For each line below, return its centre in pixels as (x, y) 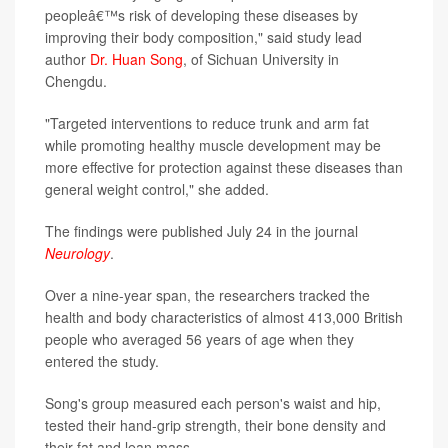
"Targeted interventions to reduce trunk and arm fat (207, 123)
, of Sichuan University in (261, 59)
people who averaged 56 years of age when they (199, 339)
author (67, 59)
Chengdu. (76, 81)
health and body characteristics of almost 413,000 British (224, 317)
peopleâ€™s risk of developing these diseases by (201, 15)
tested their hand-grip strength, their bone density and (215, 425)
